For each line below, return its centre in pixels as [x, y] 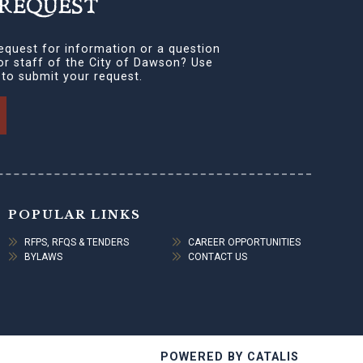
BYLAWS [43, 257]
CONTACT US [218, 257]
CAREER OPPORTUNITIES [244, 243]
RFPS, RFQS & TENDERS [77, 243]
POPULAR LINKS [75, 215]
